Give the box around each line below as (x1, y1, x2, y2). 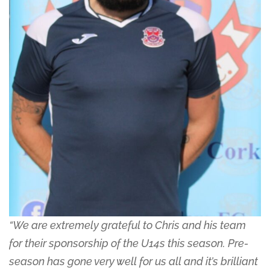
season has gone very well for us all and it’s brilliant (9, 255, 258, 268)
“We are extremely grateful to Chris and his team (9, 219, 246, 232)
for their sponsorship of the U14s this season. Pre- (9, 237, 248, 250)
